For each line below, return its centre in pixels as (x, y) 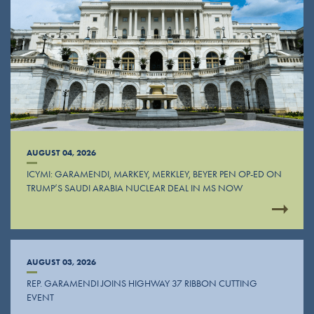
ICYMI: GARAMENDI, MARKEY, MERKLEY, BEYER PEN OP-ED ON (154, 174)
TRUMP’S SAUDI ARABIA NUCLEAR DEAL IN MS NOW (134, 188)
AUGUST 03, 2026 (61, 261)
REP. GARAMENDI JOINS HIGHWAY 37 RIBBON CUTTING (142, 284)
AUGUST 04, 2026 (61, 153)
